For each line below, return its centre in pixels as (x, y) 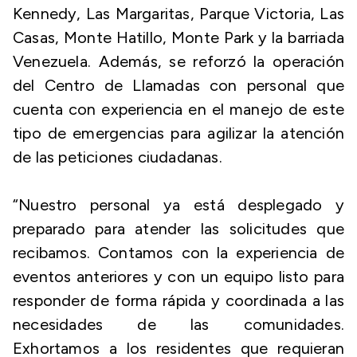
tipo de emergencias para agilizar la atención (178, 133)
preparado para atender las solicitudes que (178, 229)
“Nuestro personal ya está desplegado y (178, 205)
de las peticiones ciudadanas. (118, 157)
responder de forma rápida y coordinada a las (178, 300)
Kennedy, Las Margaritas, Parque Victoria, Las (178, 14)
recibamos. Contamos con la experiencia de (178, 253)
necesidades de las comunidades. (178, 324)
